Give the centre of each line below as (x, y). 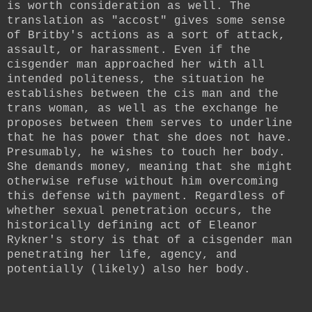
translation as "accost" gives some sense (146, 21)
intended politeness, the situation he (136, 79)
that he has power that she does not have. (150, 138)
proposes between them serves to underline (150, 123)
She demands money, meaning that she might (150, 167)
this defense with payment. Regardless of (146, 196)
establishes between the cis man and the (143, 94)
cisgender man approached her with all (136, 64)
